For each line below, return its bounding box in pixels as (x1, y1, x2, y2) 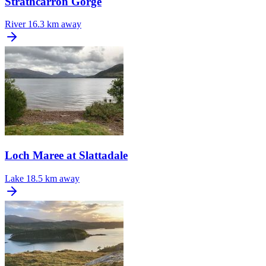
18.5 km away (26, 173, 80, 183)
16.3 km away (28, 19, 81, 30)
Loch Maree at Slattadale (5, 149, 128, 162)
